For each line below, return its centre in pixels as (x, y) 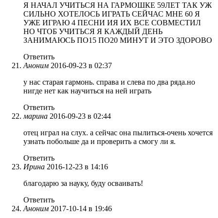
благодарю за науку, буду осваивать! (83, 183)
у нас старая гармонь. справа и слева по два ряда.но (109, 82)
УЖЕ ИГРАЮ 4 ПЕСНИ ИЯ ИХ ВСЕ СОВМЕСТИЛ (112, 22)
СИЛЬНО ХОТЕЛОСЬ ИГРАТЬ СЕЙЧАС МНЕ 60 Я (112, 14)
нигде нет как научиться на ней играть (87, 91)
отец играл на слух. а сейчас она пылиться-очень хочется (118, 132)
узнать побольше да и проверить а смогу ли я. (100, 141)
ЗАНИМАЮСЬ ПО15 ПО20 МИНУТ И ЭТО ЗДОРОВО (118, 40)
